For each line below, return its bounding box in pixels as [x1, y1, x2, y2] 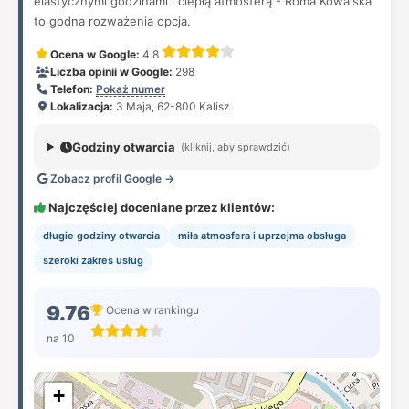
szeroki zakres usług [43, 254, 143, 267]
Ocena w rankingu [103, 302, 199, 317]
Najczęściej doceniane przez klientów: [46, 200, 275, 215]
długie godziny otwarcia [43, 229, 160, 242]
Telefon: [50, 82, 93, 96]
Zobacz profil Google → [50, 172, 174, 185]
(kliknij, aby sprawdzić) [180, 140, 290, 153]
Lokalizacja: [50, 100, 113, 113]
